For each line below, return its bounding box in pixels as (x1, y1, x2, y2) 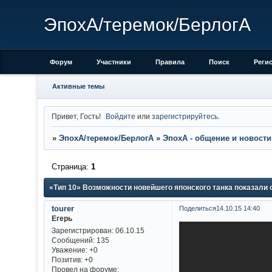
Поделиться (178, 204, 216, 212)
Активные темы (52, 83, 104, 90)
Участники (97, 58, 131, 66)
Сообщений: (51, 236, 95, 245)
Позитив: (51, 256, 83, 264)
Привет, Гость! (51, 112, 101, 120)
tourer (51, 203, 74, 213)
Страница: (51, 162, 91, 172)
